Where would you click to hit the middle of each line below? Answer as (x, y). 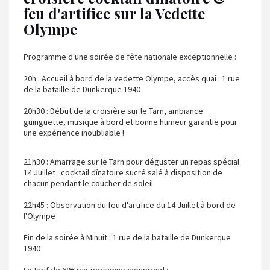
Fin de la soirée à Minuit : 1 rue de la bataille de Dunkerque (127, 237)
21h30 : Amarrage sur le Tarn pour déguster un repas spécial (131, 161)
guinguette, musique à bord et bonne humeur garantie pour (130, 121)
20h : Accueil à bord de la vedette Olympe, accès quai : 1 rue (132, 78)
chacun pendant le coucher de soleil (89, 183)
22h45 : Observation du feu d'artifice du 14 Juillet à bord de (130, 205)
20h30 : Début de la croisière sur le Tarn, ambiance (113, 111)
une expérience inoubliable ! (74, 132)
